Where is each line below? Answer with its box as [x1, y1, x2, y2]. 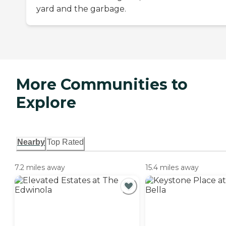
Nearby [17, 138, 45, 147]
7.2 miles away [15, 163, 65, 173]
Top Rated [47, 138, 84, 147]
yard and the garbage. [36, 4, 126, 14]
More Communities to [16, 75, 188, 94]
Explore [16, 93, 76, 112]
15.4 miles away [145, 163, 199, 173]
